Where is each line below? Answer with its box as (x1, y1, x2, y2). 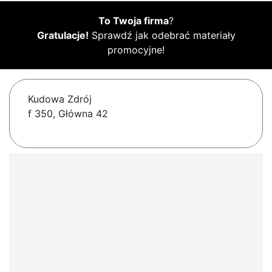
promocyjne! (107, 44, 165, 56)
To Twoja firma (98, 15, 169, 27)
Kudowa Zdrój (28, 93, 92, 106)
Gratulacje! (36, 29, 89, 42)
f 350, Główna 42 (28, 107, 108, 120)
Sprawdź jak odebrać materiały (88, 29, 236, 42)
